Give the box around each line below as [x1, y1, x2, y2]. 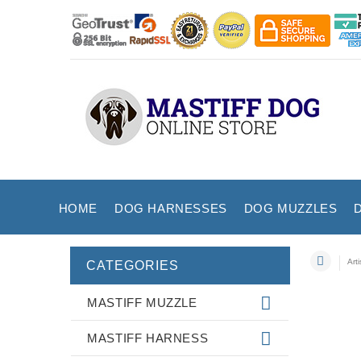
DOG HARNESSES [114, 201, 227, 215]
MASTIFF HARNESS [87, 331, 209, 345]
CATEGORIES [86, 259, 179, 272]
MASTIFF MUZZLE [87, 296, 197, 309]
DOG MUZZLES [243, 201, 338, 215]
